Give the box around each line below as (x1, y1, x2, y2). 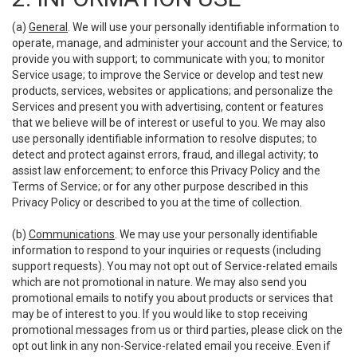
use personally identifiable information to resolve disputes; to (12, 132, 317, 145)
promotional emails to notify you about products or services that (12, 292, 333, 304)
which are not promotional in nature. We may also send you (12, 276, 307, 288)
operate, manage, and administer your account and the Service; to (12, 37, 343, 49)
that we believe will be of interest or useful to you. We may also (12, 116, 326, 129)
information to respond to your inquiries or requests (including (12, 244, 321, 257)
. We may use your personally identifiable (115, 228, 318, 241)
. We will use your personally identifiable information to (68, 21, 339, 33)
